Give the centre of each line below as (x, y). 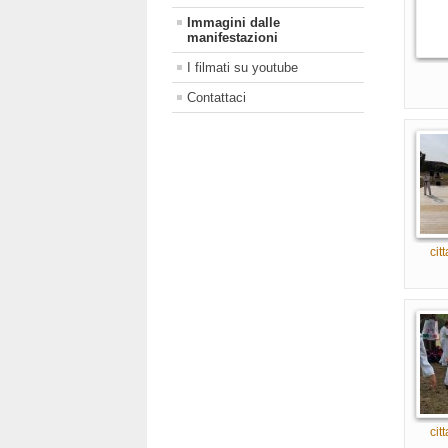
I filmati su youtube (242, 68)
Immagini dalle (233, 23)
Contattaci (216, 98)
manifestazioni (232, 38)
